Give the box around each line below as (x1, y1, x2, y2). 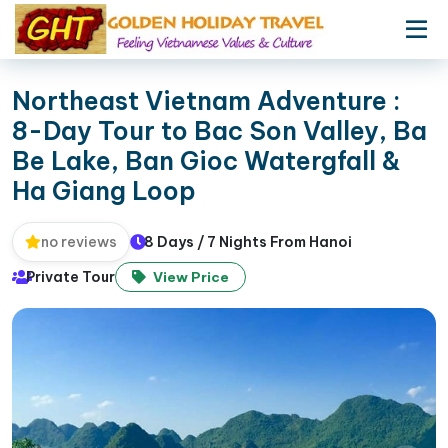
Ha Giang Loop (12, 175, 196, 207)
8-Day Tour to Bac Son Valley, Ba (12, 115, 427, 147)
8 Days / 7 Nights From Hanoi (144, 232, 352, 251)
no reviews (41, 233, 117, 251)
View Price (150, 268, 229, 286)
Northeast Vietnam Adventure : (12, 85, 400, 117)
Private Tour (26, 267, 115, 286)
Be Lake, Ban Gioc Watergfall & (12, 145, 401, 177)
